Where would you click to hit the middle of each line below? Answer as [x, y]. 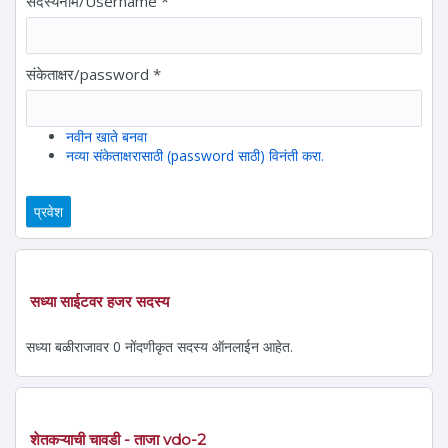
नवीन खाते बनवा [106, 136]
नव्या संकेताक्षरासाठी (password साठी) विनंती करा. [195, 155]
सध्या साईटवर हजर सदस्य [99, 301]
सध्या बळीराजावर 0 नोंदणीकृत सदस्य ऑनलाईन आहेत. [159, 346]
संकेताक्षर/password [89, 73]
